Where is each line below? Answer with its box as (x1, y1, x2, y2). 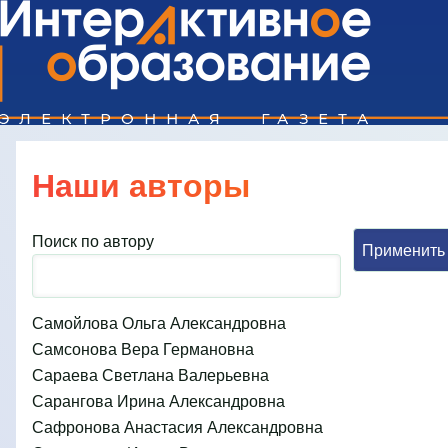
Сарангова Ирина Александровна (32, 388, 285, 412)
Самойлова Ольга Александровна (32, 310, 286, 334)
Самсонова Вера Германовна (32, 336, 254, 360)
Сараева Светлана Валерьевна (32, 362, 269, 386)
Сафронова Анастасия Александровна (32, 414, 323, 438)
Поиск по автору (32, 228, 154, 252)
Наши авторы (32, 161, 250, 208)
